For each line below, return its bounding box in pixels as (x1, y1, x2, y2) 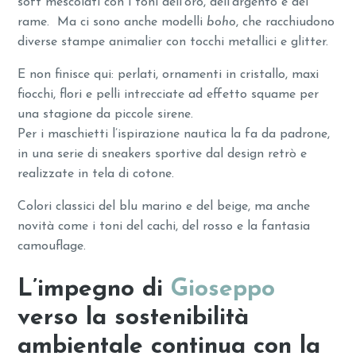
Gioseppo (171, 277, 276, 303)
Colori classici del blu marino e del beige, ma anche (17, 199, 311, 213)
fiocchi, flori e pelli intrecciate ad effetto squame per (17, 87, 319, 101)
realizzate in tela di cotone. (17, 167, 175, 180)
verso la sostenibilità (17, 306, 250, 331)
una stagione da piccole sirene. (17, 107, 194, 121)
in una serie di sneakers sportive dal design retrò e (17, 147, 308, 161)
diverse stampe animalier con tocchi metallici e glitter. (17, 35, 329, 48)
